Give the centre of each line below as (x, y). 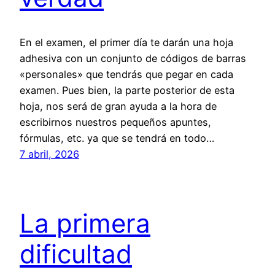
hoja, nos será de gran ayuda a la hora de (118, 107)
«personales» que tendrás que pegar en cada (126, 75)
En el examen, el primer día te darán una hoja (126, 43)
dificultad (76, 254)
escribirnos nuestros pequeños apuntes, (115, 122)
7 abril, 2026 (49, 154)
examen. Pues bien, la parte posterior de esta (127, 91)
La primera (85, 223)
